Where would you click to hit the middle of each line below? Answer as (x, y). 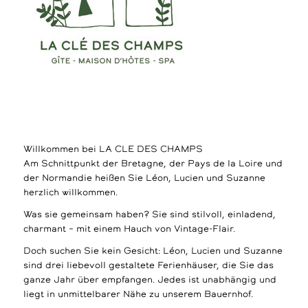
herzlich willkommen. (70, 193)
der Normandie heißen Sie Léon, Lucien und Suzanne (144, 179)
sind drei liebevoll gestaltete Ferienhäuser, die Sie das (148, 266)
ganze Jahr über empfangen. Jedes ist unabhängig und (150, 280)
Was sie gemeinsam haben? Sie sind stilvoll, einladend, (149, 215)
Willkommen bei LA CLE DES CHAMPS (113, 150)
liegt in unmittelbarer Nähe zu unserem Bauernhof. (138, 295)
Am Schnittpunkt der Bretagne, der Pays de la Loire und (153, 164)
